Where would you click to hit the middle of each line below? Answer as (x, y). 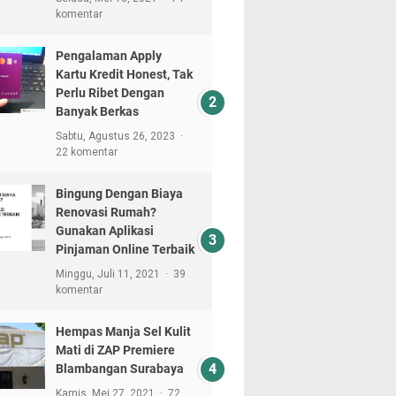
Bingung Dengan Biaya (119, 194)
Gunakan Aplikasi (104, 231)
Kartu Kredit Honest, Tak (124, 74)
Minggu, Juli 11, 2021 (109, 274)
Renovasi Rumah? (106, 212)
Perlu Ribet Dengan (110, 93)
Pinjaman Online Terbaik (125, 249)
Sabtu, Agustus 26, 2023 (116, 136)
